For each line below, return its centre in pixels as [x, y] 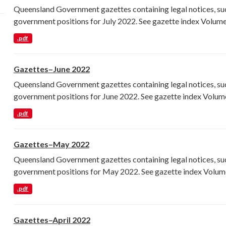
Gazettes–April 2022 [52, 219]
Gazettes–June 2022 [51, 69]
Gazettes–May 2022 [51, 144]
